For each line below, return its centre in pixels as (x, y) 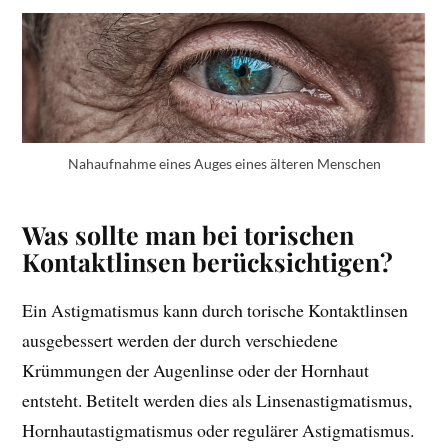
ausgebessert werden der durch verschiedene (180, 339)
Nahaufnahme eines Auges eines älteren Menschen (224, 164)
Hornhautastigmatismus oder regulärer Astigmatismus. (218, 429)
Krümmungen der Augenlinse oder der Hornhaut (196, 369)
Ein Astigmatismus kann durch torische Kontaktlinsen (215, 309)
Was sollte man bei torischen (188, 234)
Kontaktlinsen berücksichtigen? (208, 261)
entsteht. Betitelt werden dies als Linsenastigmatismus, (217, 399)
